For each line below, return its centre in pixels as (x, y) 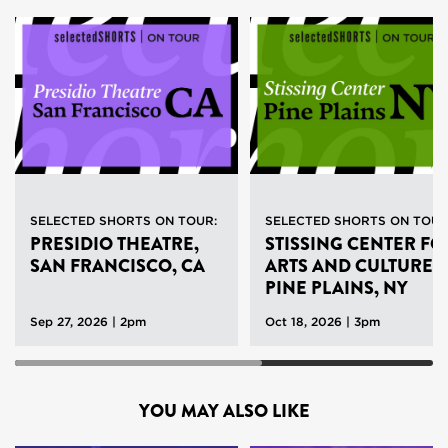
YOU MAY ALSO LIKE (224, 410)
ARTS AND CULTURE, (351, 265)
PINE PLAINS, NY (336, 287)
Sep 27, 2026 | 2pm (88, 321)
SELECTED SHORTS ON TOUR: (123, 220)
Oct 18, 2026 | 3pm (322, 321)
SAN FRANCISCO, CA (117, 265)
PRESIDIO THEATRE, (114, 243)
